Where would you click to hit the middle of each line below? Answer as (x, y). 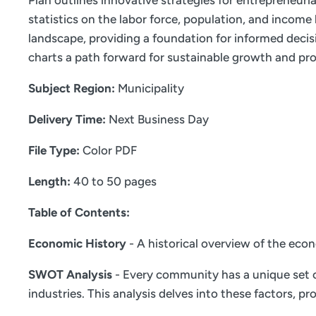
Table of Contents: (79, 213)
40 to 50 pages (115, 182)
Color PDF (110, 151)
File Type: (55, 151)
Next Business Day (159, 120)
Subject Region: (73, 89)
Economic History (77, 244)
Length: (51, 182)
